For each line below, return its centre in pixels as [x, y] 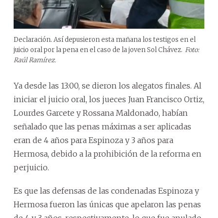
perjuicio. [31, 168]
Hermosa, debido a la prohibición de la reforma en [108, 154]
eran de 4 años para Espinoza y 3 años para [93, 140]
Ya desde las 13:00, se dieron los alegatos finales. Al [108, 86]
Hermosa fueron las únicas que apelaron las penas [107, 205]
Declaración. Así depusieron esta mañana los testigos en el [105, 40]
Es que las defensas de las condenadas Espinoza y [106, 191]
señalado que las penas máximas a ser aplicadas [102, 127]
